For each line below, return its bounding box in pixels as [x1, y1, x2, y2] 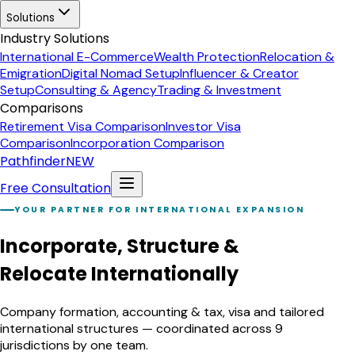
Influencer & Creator [180, 65, 299, 82]
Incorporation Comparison [71, 135, 224, 151]
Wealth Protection [154, 48, 260, 65]
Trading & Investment [157, 82, 281, 98]
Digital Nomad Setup [62, 65, 180, 82]
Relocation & [260, 48, 334, 65]
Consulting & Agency [35, 82, 157, 98]
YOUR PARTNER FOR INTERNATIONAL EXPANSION [14, 204, 305, 216]
